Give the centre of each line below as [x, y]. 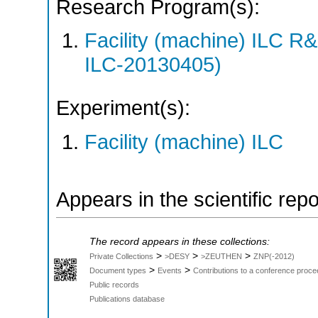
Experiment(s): [123, 108]
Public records [114, 284]
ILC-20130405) [153, 65]
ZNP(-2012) [274, 256]
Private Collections [121, 256]
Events [170, 270]
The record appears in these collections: [180, 241]
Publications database [127, 298]
